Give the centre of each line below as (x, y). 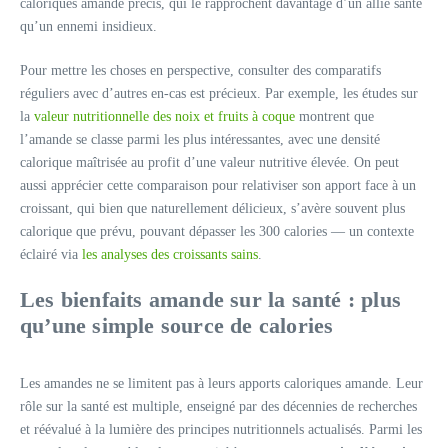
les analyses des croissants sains (170, 254)
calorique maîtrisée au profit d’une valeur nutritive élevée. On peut (209, 162)
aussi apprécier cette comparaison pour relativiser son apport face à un (218, 185)
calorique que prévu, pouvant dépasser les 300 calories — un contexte (217, 231)
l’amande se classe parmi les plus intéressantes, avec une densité (200, 139)
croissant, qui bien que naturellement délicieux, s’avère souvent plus (212, 208)
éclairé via (51, 254)
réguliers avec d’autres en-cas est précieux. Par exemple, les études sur (219, 93)
